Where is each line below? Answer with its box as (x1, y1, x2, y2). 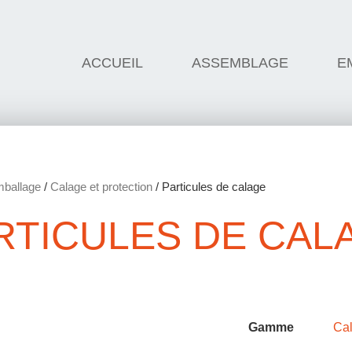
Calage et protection (50, 180, 152, 193)
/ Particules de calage (152, 180, 266, 193)
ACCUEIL (81, 55, 143, 71)
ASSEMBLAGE (191, 55, 288, 71)
